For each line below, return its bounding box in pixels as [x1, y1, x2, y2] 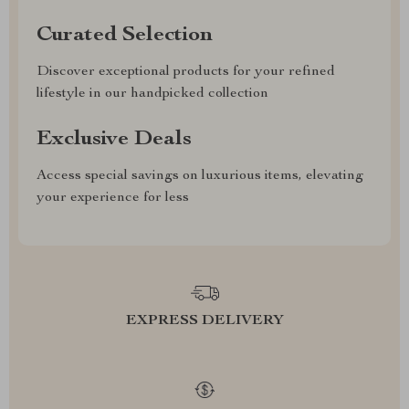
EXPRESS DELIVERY [125, 314, 284, 329]
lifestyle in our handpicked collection [37, 87, 268, 101]
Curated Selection [37, 25, 213, 47]
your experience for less [37, 191, 189, 205]
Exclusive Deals [37, 129, 192, 151]
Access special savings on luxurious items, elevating [37, 169, 363, 184]
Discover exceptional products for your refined [37, 65, 335, 79]
